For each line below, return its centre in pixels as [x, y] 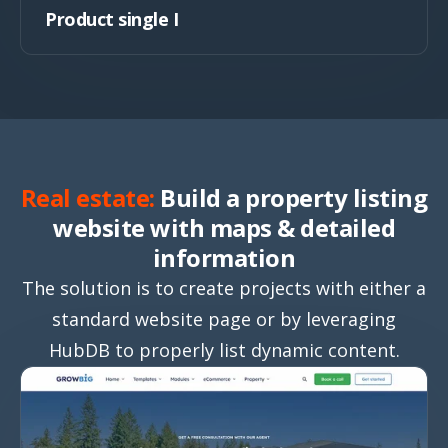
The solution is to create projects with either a [224, 287]
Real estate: [87, 197]
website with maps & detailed [224, 227]
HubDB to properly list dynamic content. [224, 349]
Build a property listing [291, 197]
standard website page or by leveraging [224, 318]
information [224, 257]
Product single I [111, 18]
